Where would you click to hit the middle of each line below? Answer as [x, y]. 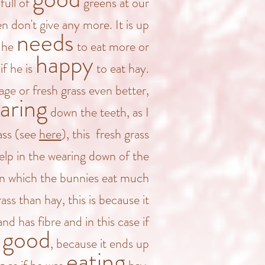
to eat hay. [121, 68]
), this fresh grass [105, 134]
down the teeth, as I [98, 112]
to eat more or [112, 46]
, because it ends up [100, 243]
